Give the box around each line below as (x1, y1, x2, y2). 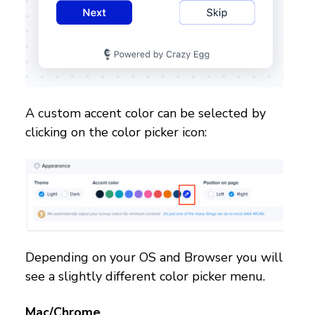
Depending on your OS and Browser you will (25, 248, 283, 266)
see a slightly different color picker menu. (25, 267, 265, 285)
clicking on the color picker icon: (25, 124, 210, 141)
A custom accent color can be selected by (25, 105, 266, 122)
